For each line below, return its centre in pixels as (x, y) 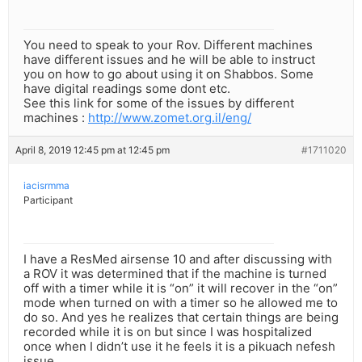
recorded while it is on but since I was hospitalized (168, 332)
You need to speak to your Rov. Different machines (168, 45)
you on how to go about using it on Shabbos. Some (168, 74)
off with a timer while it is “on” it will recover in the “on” (181, 288)
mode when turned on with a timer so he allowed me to (181, 303)
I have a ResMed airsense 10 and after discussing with (178, 259)
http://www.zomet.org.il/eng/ (170, 118)
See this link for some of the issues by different (159, 103)
